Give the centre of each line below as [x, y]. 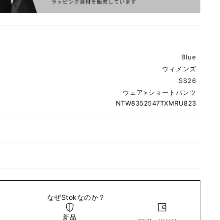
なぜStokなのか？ [76, 197]
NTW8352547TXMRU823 [156, 103]
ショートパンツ [172, 93]
